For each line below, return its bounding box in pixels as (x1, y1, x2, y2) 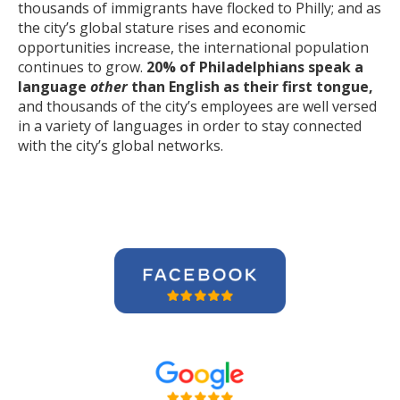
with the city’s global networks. (18, 136, 223, 155)
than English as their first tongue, (131, 77, 373, 96)
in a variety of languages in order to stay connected (18, 116, 362, 136)
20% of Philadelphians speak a (146, 57, 363, 77)
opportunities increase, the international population (18, 37, 369, 57)
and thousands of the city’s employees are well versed (18, 96, 377, 116)
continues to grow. (18, 57, 146, 77)
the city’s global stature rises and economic (18, 18, 305, 37)
